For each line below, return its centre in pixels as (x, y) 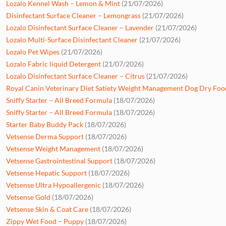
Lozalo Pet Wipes (33, 51)
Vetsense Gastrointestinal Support (59, 160)
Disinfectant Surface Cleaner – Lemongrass (73, 15)
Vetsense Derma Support (45, 136)
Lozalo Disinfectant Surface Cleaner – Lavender (80, 27)
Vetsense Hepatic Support (46, 173)
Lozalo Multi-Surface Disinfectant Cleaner (72, 39)
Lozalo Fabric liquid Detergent (53, 64)
